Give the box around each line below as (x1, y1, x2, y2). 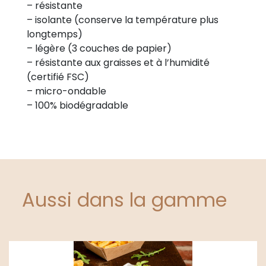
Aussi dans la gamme (21, 186, 227, 214)
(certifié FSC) (27, 70, 89, 84)
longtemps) (27, 27, 83, 42)
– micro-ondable (27, 84, 106, 99)
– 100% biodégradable (27, 99, 128, 113)
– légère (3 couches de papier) (27, 42, 172, 56)
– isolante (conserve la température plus (27, 13, 218, 27)
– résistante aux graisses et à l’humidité (27, 56, 210, 70)
